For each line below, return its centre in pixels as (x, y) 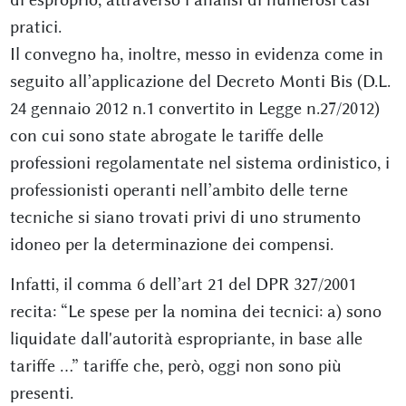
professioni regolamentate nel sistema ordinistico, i (199, 163)
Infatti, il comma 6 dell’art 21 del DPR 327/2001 (183, 284)
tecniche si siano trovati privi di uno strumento (185, 217)
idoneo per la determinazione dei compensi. (171, 244)
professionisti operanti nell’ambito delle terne (179, 190)
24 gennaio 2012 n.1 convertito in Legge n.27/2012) (194, 108)
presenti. (41, 393)
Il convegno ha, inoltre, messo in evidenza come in (196, 54)
